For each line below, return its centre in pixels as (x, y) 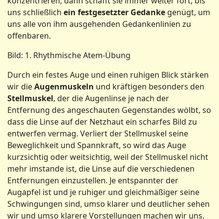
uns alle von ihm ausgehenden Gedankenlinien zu (99, 24)
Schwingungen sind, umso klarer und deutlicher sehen (109, 204)
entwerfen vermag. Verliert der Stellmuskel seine (98, 133)
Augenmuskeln (64, 87)
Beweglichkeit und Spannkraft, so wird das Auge (97, 145)
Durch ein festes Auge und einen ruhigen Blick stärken (108, 75)
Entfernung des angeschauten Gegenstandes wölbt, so (109, 110)
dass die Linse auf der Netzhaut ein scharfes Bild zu (102, 122)
